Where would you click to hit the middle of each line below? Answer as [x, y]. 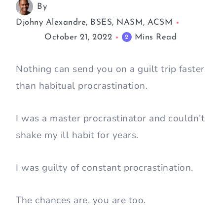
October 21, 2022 [78, 37]
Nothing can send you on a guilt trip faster [110, 69]
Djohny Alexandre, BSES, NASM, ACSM [94, 23]
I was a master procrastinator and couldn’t [110, 119]
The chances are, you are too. [82, 201]
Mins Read [155, 37]
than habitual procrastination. [83, 86]
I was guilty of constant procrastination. [106, 168]
